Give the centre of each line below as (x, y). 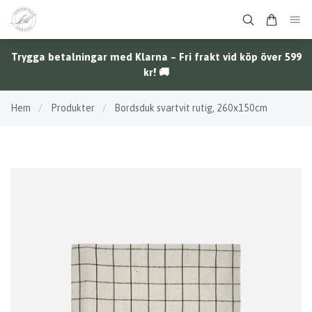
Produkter (72, 108)
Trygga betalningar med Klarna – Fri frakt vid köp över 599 (156, 57)
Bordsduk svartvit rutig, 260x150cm (191, 108)
